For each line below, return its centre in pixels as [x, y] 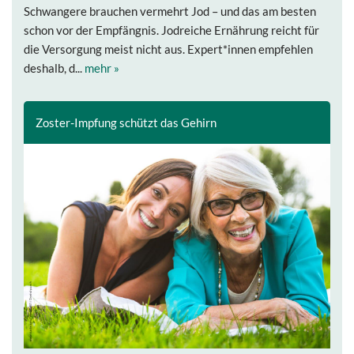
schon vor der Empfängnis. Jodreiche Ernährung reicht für [171, 30]
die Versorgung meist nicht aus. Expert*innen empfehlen [168, 49]
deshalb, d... [54, 68]
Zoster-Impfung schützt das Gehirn [126, 123]
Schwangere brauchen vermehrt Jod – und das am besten [170, 11]
